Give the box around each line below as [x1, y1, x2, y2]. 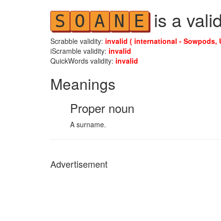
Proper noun [70, 99, 134, 116]
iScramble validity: [50, 46, 109, 56]
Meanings [50, 73, 115, 94]
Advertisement [50, 157, 108, 170]
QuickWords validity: [50, 56, 115, 66]
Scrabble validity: [50, 36, 105, 46]
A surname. [70, 119, 106, 129]
